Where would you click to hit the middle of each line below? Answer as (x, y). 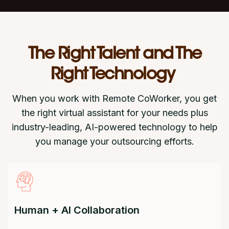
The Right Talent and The (114, 54)
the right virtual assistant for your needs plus (114, 112)
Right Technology (114, 75)
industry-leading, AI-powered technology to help (114, 127)
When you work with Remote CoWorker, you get (114, 98)
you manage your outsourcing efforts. (114, 141)
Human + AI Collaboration (77, 210)
